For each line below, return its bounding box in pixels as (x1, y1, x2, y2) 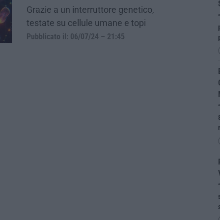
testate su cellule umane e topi (27, 18, 146, 28)
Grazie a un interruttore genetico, (27, 4, 154, 15)
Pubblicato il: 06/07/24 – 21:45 (27, 32, 125, 42)
